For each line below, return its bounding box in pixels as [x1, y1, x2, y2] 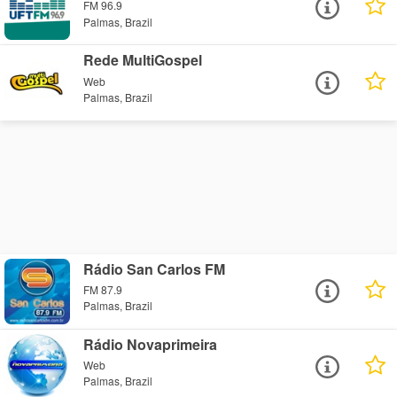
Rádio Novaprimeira [83, 333, 218, 354]
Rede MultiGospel [83, 50, 203, 71]
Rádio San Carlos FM [83, 258, 226, 279]
